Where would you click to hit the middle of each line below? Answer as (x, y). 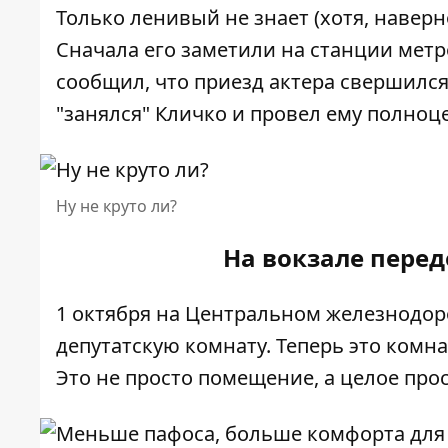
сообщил (100, 81)
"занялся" (105, 113)
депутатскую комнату (161, 345)
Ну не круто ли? (116, 206)
